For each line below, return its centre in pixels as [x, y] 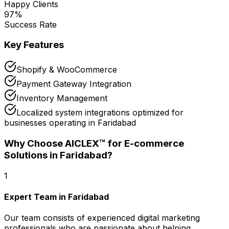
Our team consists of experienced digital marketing [102, 218]
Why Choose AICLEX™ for [64, 143]
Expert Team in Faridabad [56, 197]
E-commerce [154, 143]
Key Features [34, 45]
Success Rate [30, 24]
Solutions [26, 155]
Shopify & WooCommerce [67, 70]
